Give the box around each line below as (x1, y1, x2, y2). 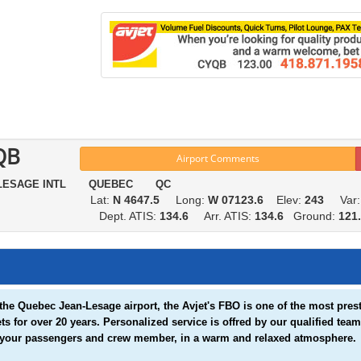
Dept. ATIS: (86, 210, 160, 222)
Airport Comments (176, 151, 259, 165)
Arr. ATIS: (192, 210, 255, 222)
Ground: (293, 210, 338, 222)
